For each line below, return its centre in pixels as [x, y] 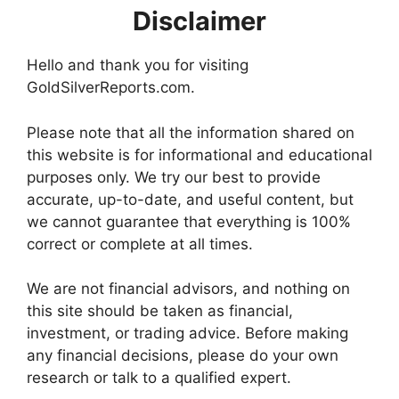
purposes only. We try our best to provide [174, 177]
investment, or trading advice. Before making [187, 333]
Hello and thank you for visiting [138, 65]
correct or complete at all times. [140, 244]
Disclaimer [199, 21]
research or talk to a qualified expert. [159, 378]
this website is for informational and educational [199, 155]
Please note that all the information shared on [191, 132]
